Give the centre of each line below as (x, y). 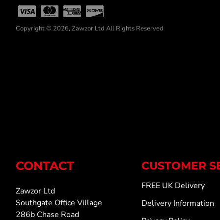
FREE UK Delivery (173, 186)
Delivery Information (178, 203)
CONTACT (45, 166)
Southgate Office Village (59, 203)
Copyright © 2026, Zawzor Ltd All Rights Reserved (90, 28)
